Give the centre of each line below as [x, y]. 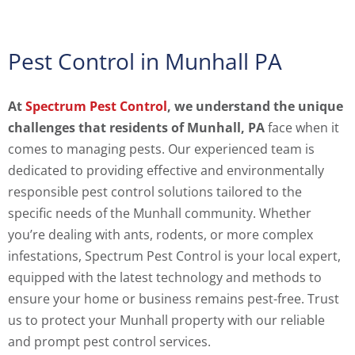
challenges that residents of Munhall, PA [136, 128]
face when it [302, 128]
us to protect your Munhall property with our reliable [166, 321]
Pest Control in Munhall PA [145, 61]
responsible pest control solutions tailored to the [155, 192]
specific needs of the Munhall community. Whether [160, 214]
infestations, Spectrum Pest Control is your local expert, [174, 256]
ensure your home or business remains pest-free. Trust [174, 299]
